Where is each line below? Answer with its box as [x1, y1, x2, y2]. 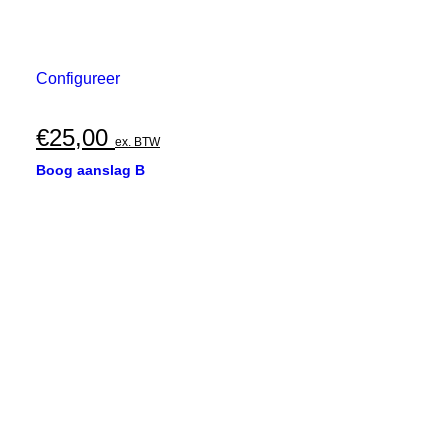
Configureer [36, 70, 120, 87]
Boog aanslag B [36, 162, 145, 178]
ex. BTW [115, 135, 160, 149]
